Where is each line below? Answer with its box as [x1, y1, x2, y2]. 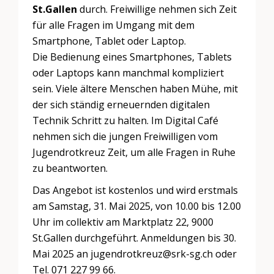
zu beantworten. [32, 161, 108, 176]
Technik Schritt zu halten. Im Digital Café [32, 114, 219, 128]
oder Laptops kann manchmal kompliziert [32, 66, 224, 80]
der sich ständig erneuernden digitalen [32, 98, 210, 112]
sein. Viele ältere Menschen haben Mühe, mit [32, 82, 239, 96]
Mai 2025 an [32, 247, 91, 261]
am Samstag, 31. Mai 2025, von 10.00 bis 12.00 [32, 199, 242, 213]
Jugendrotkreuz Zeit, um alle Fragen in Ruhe [32, 146, 236, 160]
